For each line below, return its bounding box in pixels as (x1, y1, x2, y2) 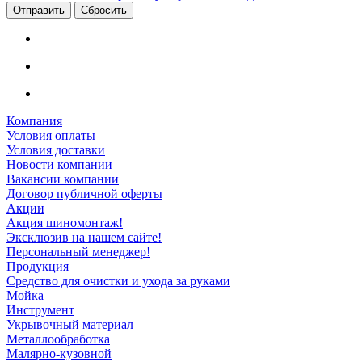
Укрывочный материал (6, 318, 133, 332)
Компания (6, 114, 62, 128)
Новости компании (6, 158, 112, 172)
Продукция (6, 259, 69, 274)
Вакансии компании (6, 172, 119, 187)
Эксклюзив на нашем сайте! (6, 230, 162, 245)
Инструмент (6, 303, 74, 318)
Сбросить (81, 4, 127, 17)
